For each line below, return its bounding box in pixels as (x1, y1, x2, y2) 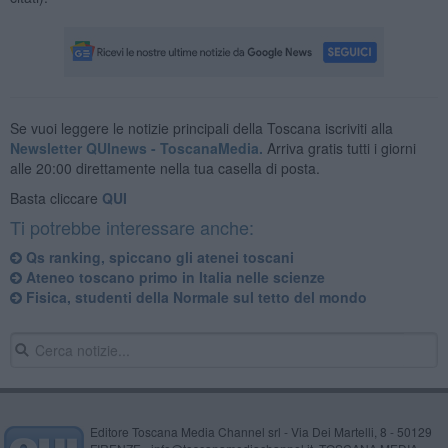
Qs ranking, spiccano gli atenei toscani (21, 246, 294, 267)
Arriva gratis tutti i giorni (262, 137, 416, 158)
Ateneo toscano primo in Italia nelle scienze (21, 266, 325, 287)
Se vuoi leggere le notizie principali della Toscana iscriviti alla (9, 117, 393, 138)
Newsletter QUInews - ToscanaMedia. (9, 137, 263, 158)
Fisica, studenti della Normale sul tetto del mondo (21, 286, 367, 307)
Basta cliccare (9, 187, 102, 208)
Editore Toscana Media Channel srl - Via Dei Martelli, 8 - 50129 (89, 422, 432, 440)
